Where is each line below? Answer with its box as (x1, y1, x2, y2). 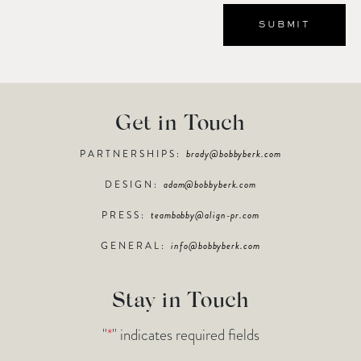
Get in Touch (115, 113, 246, 135)
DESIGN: (104, 176, 164, 192)
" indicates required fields (111, 323, 259, 346)
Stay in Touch (111, 290, 250, 313)
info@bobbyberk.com (171, 238, 260, 253)
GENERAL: (101, 238, 172, 253)
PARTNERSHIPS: (80, 146, 187, 161)
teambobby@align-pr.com (151, 207, 259, 222)
